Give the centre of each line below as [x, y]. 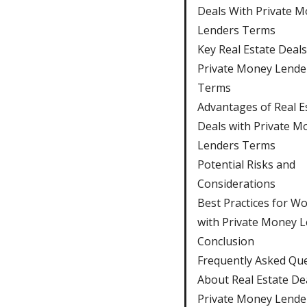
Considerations [236, 183]
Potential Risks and [246, 164]
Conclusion [225, 241]
